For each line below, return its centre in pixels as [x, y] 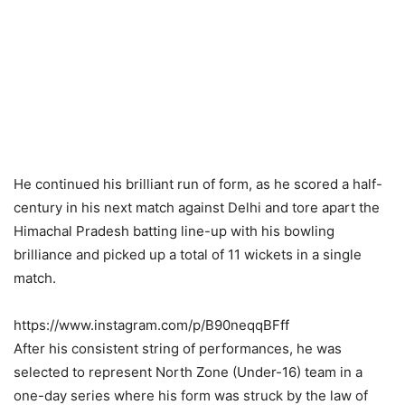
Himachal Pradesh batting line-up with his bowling [174, 231]
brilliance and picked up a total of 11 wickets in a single [188, 254]
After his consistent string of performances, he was [178, 348]
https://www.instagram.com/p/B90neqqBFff [151, 325]
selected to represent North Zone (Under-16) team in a [188, 372]
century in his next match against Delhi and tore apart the [197, 207]
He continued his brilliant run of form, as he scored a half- [198, 184]
